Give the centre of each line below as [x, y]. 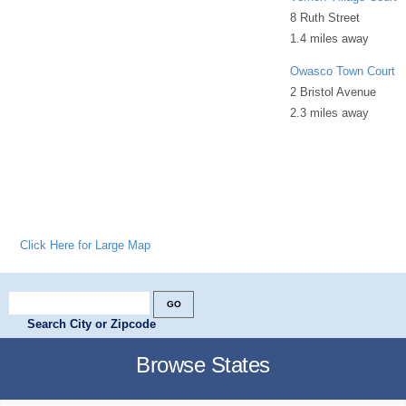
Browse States [203, 364]
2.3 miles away [330, 112]
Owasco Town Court [343, 71]
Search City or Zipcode [92, 324]
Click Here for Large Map [86, 245]
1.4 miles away [330, 38]
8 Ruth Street [325, 17]
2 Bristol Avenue [333, 92]
